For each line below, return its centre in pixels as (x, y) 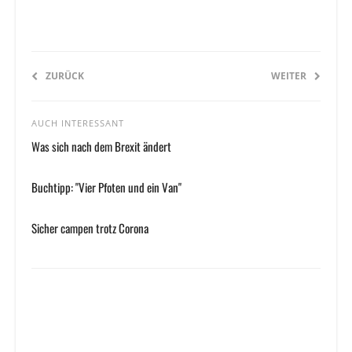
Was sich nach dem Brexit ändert (101, 147)
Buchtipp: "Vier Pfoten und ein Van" (106, 187)
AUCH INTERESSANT (78, 123)
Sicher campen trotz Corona (90, 228)
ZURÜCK (65, 76)
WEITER (289, 76)
